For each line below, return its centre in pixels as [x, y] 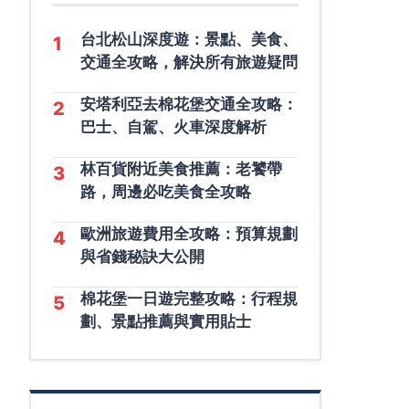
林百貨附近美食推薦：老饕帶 [181, 169]
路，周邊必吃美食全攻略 [166, 192]
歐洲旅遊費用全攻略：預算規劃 [189, 234]
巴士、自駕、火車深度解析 [173, 127]
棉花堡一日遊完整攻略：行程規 [189, 299]
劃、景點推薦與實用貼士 [166, 321]
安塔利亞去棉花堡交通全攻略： [189, 104]
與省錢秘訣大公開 [142, 257]
